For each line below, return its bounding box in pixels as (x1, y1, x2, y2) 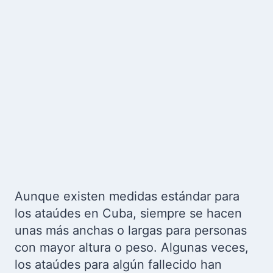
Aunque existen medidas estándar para (15, 189, 239, 204)
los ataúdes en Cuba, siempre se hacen (15, 206, 242, 221)
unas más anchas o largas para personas (15, 223, 247, 238)
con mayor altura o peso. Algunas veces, (15, 240, 249, 255)
